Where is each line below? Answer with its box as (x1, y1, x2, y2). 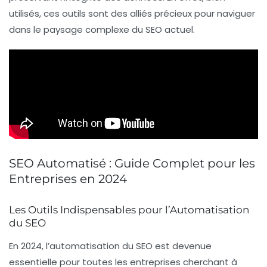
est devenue (153, 239, 212, 252)
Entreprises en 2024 (9, 171, 127, 186)
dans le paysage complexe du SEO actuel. (9, 23, 195, 36)
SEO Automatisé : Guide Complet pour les (9, 156, 255, 170)
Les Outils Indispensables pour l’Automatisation (9, 203, 249, 216)
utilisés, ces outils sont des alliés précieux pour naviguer (9, 7, 255, 20)
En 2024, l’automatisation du (9, 239, 136, 252)
